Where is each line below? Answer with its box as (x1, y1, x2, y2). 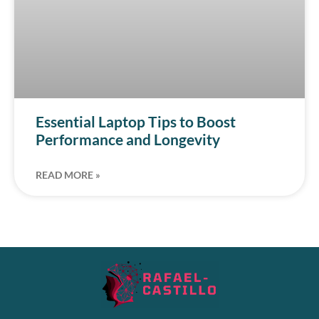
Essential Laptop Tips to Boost (36, 113, 236, 131)
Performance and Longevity (36, 130, 220, 149)
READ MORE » (36, 169, 100, 182)
